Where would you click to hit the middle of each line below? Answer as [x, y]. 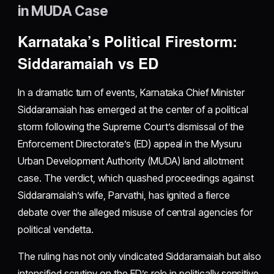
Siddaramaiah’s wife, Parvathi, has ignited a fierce [124, 195]
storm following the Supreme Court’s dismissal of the [131, 127]
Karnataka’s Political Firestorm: [128, 41]
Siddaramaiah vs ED [88, 63]
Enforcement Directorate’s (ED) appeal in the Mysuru [130, 144]
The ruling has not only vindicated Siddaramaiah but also [139, 257]
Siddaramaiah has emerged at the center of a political [133, 110]
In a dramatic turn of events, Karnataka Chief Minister [131, 93]
